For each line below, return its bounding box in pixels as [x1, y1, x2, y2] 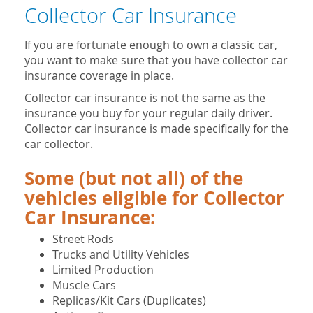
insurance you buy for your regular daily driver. [24, 105, 275, 122]
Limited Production [52, 262, 154, 278]
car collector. [24, 136, 93, 152]
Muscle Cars [52, 277, 116, 293]
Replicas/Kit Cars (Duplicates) [52, 293, 206, 309]
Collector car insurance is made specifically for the [24, 121, 289, 137]
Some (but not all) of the [24, 166, 243, 191]
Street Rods [52, 231, 114, 247]
